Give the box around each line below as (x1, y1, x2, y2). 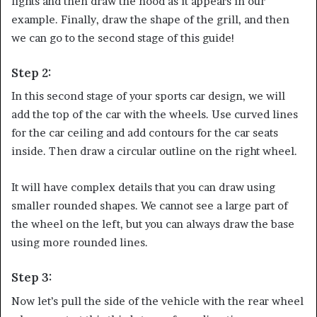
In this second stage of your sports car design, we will (11, 89, 285, 103)
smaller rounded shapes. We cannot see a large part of (11, 199, 288, 213)
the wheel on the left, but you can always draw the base (11, 217, 294, 231)
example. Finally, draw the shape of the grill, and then (11, 12, 289, 26)
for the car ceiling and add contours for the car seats (11, 126, 278, 140)
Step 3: (11, 270, 52, 286)
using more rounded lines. (11, 236, 148, 250)
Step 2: (11, 64, 51, 81)
